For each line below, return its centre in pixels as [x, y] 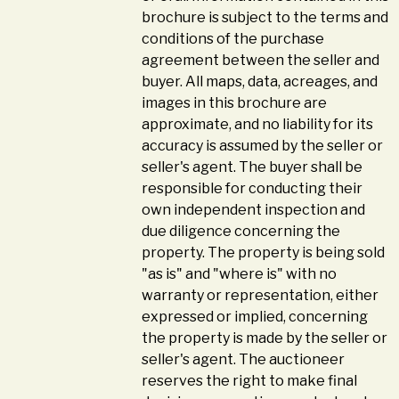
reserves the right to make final [250, 381]
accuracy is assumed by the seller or [263, 146]
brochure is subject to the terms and [265, 18]
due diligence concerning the [241, 232]
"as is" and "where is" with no [240, 274]
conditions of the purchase [233, 39]
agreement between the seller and [261, 61]
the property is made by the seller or [265, 338]
